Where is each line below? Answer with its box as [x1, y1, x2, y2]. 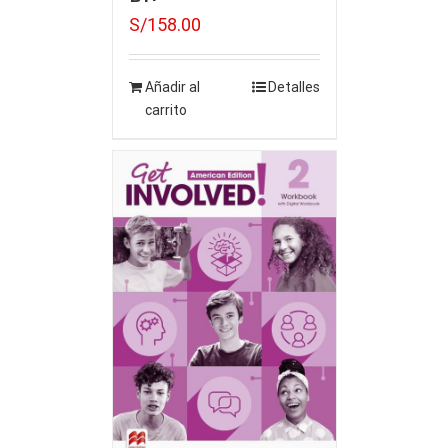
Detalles [267, 79, 320, 96]
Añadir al [144, 79, 200, 96]
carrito [144, 102, 187, 119]
